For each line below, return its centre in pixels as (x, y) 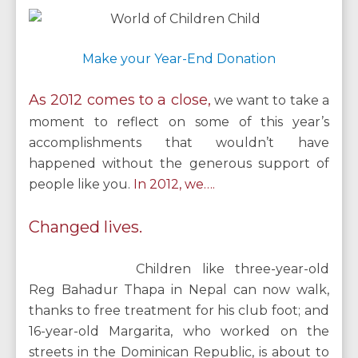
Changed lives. (86, 227)
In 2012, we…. (173, 184)
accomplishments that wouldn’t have (179, 143)
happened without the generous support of (179, 163)
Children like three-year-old (233, 269)
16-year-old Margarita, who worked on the (179, 331)
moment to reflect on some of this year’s (179, 122)
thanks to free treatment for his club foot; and (179, 310)
